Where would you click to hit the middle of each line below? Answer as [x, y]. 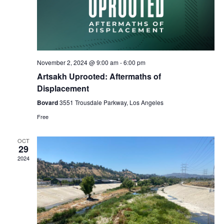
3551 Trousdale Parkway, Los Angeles [111, 102]
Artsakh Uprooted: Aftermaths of [99, 76]
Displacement [63, 88]
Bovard [48, 103]
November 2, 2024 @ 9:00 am [77, 62]
